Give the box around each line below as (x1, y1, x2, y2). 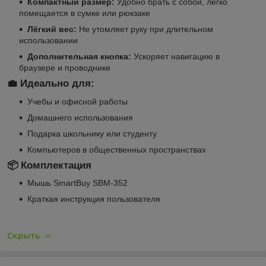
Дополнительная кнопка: (27, 51, 131, 61)
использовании (19, 35, 78, 45)
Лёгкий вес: (27, 24, 77, 34)
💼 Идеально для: (7, 77, 94, 89)
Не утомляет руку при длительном (77, 24, 213, 34)
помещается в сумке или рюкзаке (19, 8, 150, 18)
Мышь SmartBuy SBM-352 (27, 178, 128, 188)
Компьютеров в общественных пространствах (27, 144, 206, 154)
